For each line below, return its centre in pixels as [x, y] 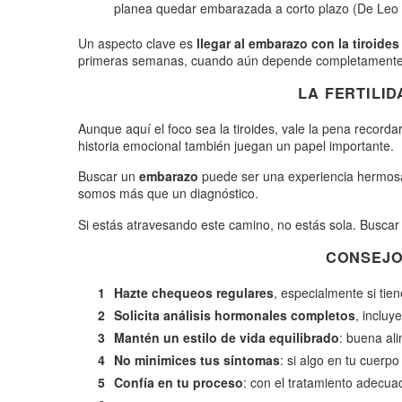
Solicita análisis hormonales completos [235, 315]
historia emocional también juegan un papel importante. [236, 145]
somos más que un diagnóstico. [168, 193]
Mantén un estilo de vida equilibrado [227, 337]
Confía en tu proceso [179, 382]
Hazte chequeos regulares [194, 292]
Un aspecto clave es [137, 44]
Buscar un [109, 176]
